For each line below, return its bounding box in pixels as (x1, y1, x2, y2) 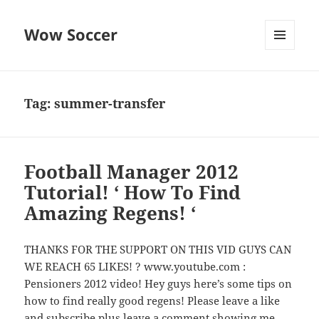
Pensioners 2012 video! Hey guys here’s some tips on (24, 276, 293, 291)
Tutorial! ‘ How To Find (24, 179, 241, 206)
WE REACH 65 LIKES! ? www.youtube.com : (24, 259, 246, 274)
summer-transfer (54, 95, 166, 113)
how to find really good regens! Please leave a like (24, 293, 281, 308)
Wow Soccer (24, 23, 118, 46)
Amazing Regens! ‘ (24, 200, 197, 226)
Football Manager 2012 (24, 159, 239, 185)
